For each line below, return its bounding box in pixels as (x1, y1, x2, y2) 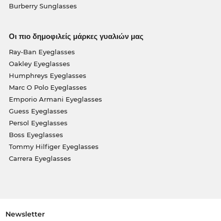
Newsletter (5, 209, 45, 219)
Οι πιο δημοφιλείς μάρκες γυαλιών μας (8, 31, 144, 41)
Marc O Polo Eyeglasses (8, 83, 87, 91)
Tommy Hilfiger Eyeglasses (8, 142, 99, 150)
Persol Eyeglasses (8, 118, 68, 127)
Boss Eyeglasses (8, 130, 63, 139)
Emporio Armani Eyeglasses (8, 95, 102, 103)
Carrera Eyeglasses (8, 154, 71, 162)
